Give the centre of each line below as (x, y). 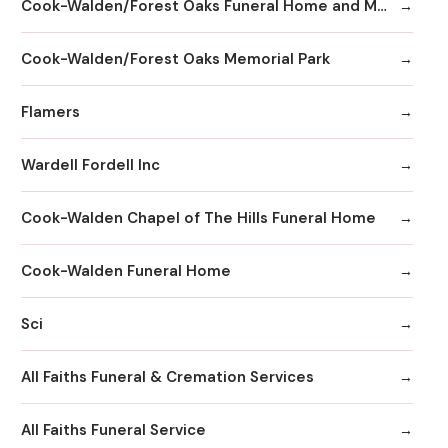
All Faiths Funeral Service (113, 429)
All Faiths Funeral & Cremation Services (167, 376)
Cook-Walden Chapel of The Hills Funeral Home (198, 217)
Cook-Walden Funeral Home (126, 270)
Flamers (50, 111)
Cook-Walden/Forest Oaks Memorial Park (175, 58)
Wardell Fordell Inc (90, 164)
